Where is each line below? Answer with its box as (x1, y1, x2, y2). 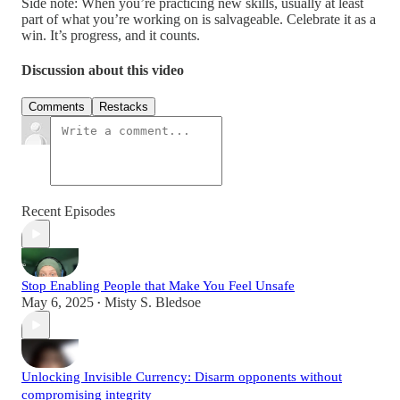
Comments (29, 100, 85, 114)
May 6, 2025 (21, 295, 94, 311)
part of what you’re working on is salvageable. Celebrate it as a (21, 11, 376, 27)
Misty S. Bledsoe (104, 295, 201, 311)
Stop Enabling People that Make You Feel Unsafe (21, 279, 295, 294)
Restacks (99, 100, 148, 114)
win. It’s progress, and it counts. (21, 27, 200, 43)
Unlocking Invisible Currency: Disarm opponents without (21, 370, 342, 385)
